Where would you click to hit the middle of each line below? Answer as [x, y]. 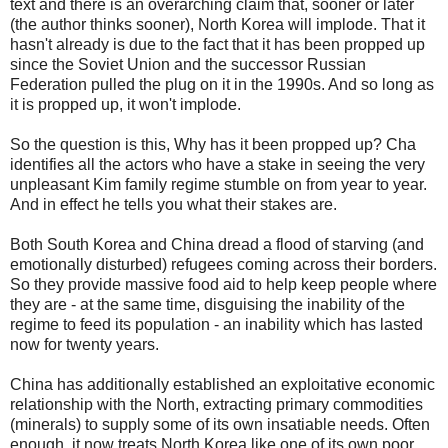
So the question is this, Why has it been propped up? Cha [213, 144]
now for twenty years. [84, 344]
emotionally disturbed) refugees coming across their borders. [223, 264]
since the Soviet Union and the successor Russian [188, 64]
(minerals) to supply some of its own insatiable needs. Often [220, 424]
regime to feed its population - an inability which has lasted [216, 324]
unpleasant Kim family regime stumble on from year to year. [218, 184]
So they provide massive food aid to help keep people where [223, 284]
